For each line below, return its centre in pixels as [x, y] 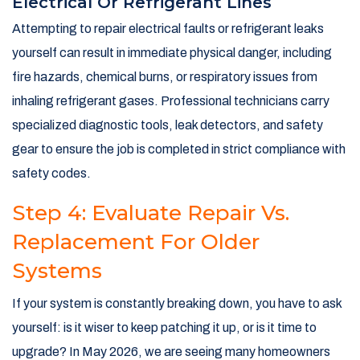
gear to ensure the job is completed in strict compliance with [179, 149]
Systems [57, 271]
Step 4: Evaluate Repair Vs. [151, 213]
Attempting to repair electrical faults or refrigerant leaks [168, 29]
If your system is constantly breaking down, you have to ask [177, 304]
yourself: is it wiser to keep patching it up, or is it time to [164, 328]
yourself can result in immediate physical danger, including [172, 53]
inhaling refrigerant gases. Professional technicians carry [171, 101]
